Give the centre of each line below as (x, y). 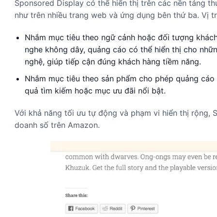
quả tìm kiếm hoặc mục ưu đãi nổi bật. (95, 90)
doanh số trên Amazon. (57, 125)
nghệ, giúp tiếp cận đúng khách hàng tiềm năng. (113, 62)
